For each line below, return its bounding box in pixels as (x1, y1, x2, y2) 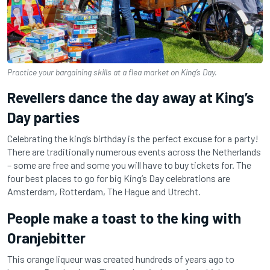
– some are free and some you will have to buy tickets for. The (7, 159, 251, 171)
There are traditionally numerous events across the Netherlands (7, 145, 261, 157)
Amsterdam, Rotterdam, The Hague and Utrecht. (7, 185, 202, 197)
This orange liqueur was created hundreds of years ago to (7, 253, 234, 265)
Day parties (7, 108, 80, 126)
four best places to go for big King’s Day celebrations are (7, 172, 230, 184)
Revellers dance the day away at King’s (7, 88, 254, 106)
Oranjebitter (7, 228, 86, 246)
